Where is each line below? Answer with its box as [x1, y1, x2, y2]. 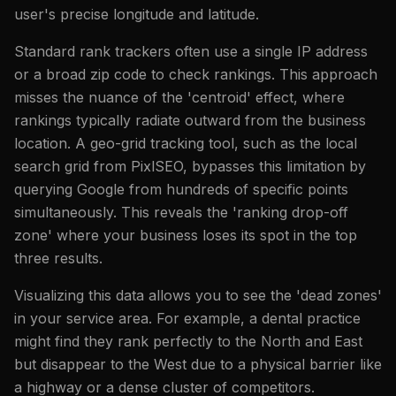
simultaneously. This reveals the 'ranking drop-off [14, 202, 348, 221]
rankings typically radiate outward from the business [14, 110, 366, 129]
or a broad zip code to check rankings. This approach [14, 65, 377, 83]
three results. [14, 248, 103, 267]
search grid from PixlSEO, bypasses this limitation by [14, 156, 366, 175]
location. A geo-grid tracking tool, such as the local [14, 133, 357, 152]
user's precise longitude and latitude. [14, 4, 259, 23]
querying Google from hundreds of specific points [14, 179, 348, 198]
